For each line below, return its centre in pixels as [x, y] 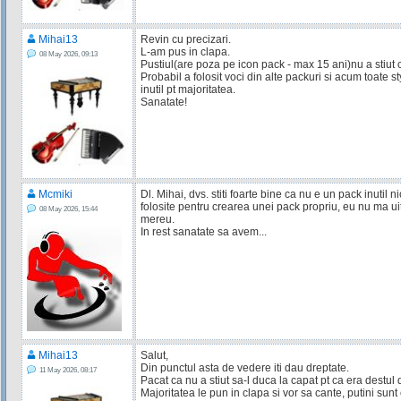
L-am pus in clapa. [185, 52]
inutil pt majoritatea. [188, 90]
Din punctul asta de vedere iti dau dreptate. [244, 368]
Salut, [154, 355]
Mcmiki [55, 194]
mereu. [157, 219]
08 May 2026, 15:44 [66, 209]
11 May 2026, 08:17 [66, 370]
